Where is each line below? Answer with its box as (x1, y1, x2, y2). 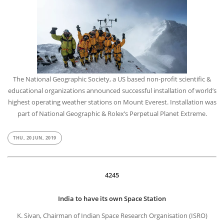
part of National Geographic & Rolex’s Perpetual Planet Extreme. (17, 109, 207, 118)
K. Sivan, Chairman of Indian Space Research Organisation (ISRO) (16, 211, 207, 220)
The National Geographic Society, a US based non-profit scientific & (13, 74, 211, 84)
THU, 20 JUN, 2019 (13, 134, 56, 141)
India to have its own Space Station (58, 193, 166, 203)
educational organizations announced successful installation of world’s (7, 86, 216, 95)
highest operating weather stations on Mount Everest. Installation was (7, 97, 216, 107)
